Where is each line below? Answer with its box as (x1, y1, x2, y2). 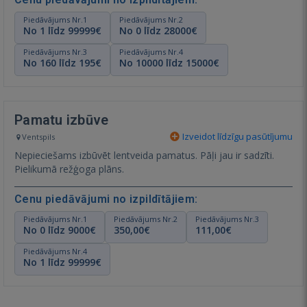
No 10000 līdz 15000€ (119, 56, 219, 69)
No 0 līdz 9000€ (23, 223, 96, 236)
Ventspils (22, 131, 56, 142)
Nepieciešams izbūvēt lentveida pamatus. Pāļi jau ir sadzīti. (14, 148, 274, 162)
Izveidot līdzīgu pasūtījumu (180, 130, 293, 143)
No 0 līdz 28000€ (119, 23, 197, 37)
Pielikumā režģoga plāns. (14, 162, 124, 175)
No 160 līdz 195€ (23, 56, 101, 69)
